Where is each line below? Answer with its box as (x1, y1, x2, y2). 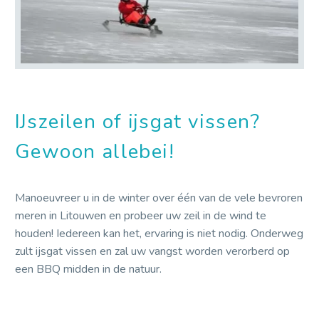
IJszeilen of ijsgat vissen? (15, 108, 260, 136)
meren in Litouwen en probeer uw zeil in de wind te (15, 207, 266, 224)
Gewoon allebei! (15, 138, 174, 166)
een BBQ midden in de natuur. (15, 261, 162, 277)
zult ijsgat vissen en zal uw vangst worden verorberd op (15, 243, 290, 259)
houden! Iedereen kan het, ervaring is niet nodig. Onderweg (15, 225, 303, 241)
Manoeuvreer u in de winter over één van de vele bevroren (15, 189, 303, 206)
